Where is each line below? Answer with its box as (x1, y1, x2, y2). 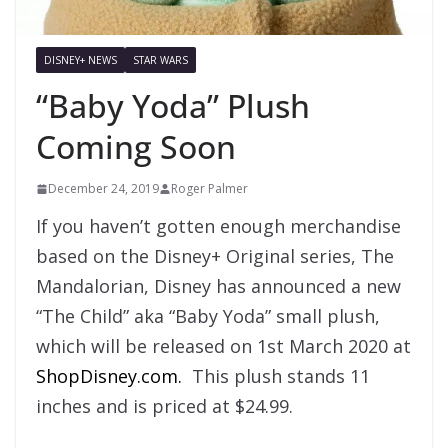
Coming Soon (36, 125, 236, 169)
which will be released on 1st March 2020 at (36, 334, 411, 359)
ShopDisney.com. (36, 364, 182, 389)
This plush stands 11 (182, 364, 370, 389)
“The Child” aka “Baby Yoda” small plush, (36, 304, 380, 329)
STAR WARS (133, 53, 188, 68)
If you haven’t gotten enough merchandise (36, 214, 401, 239)
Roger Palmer (171, 180, 248, 198)
